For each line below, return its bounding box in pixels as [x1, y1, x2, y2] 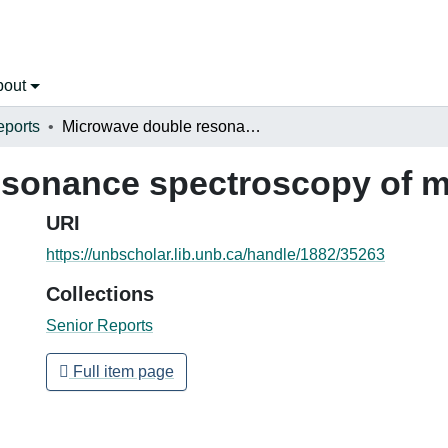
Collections [46, 282, 154, 305]
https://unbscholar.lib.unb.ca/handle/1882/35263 [46, 245, 385, 263]
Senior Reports [46, 316, 153, 334]
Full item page [69, 362, 174, 380]
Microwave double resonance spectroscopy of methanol [245, 117, 261, 135]
